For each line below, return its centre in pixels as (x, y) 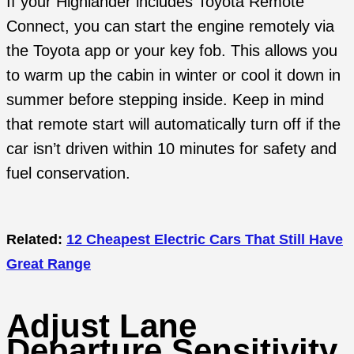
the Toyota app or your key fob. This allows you (172, 51)
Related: (36, 239)
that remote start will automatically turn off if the (173, 124)
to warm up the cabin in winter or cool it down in (173, 75)
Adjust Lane (102, 326)
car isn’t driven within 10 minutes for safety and (171, 149)
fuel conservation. (68, 173)
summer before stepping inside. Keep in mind (165, 100)
